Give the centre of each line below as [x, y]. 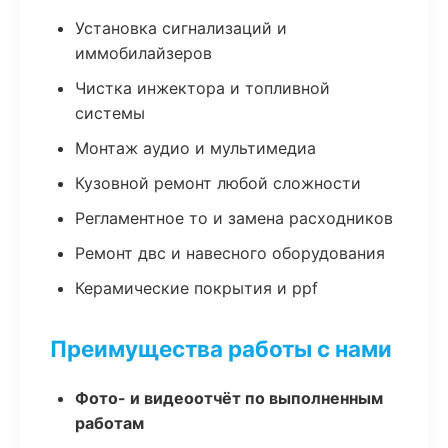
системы [110, 113]
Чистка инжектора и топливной [202, 88]
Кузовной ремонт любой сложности [218, 183]
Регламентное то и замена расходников [234, 218]
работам [109, 423]
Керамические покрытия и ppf [196, 288]
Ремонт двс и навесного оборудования [230, 253]
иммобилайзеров [143, 53]
